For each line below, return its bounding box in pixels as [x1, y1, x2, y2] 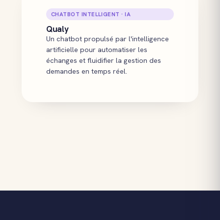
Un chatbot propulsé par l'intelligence [46, 33, 169, 43]
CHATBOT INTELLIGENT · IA [51, 10, 131, 18]
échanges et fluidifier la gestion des [46, 55, 161, 65]
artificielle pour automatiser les [46, 44, 147, 54]
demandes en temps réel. [46, 66, 127, 76]
